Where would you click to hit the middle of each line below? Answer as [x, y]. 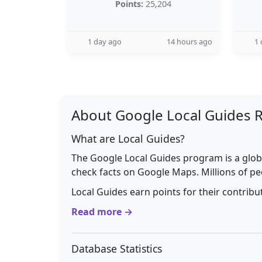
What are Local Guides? [128, 139]
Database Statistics [117, 249]
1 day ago [105, 42]
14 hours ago [189, 42]
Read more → [102, 212]
